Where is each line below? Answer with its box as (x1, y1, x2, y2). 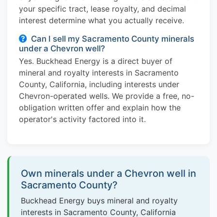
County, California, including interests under (19, 79, 179, 90)
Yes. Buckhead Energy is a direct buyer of (19, 56, 172, 66)
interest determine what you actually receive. (19, 15, 184, 25)
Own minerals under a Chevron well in (21, 168, 196, 180)
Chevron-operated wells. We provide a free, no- (19, 91, 194, 101)
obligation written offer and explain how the (19, 103, 181, 113)
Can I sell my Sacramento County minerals (31, 33, 194, 44)
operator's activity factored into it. (19, 114, 146, 124)
